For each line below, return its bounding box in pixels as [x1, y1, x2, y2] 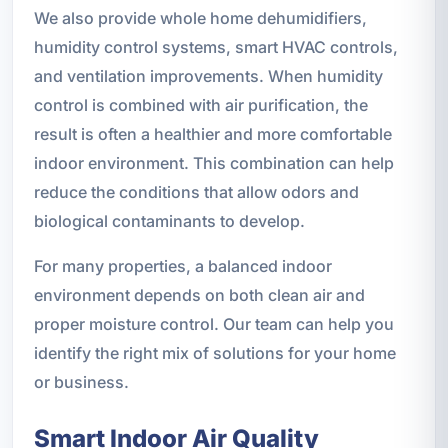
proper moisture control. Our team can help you [33, 314, 394, 335]
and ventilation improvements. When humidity [33, 66, 383, 87]
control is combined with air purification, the [33, 95, 368, 116]
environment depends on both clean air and [33, 285, 365, 306]
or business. [33, 372, 129, 393]
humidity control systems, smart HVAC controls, [33, 37, 398, 58]
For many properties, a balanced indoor [33, 256, 332, 277]
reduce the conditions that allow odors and [33, 182, 359, 203]
